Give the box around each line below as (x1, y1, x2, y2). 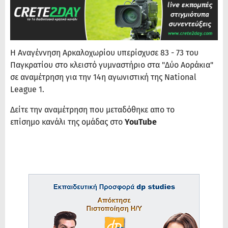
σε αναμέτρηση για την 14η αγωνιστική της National (10, 72, 196, 82)
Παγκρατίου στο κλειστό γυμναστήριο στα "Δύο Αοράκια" (10, 60, 213, 70)
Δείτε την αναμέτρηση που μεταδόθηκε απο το (10, 105, 175, 115)
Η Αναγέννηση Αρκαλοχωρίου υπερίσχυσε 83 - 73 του (10, 48, 198, 58)
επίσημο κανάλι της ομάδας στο (10, 117, 125, 127)
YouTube (125, 117, 157, 127)
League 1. (10, 84, 46, 95)
